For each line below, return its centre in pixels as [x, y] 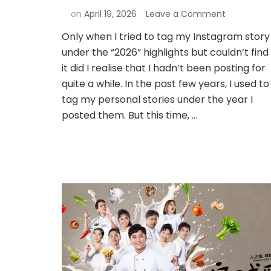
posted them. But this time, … [129, 115]
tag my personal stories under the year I [157, 99]
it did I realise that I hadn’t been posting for [164, 68]
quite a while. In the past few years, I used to [165, 83]
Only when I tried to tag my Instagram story [166, 36]
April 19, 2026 [110, 14]
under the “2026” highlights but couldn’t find [165, 52]
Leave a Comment [186, 14]
